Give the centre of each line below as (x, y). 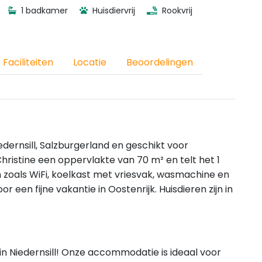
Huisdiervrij (113, 11)
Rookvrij (176, 11)
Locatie (90, 62)
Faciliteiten (28, 62)
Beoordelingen (160, 62)
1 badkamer (43, 11)
